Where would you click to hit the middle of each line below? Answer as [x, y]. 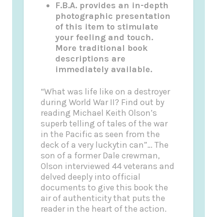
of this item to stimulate [107, 27]
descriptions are [91, 59]
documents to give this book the [105, 187]
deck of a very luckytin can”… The [105, 145]
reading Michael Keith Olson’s [99, 113]
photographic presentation [113, 16]
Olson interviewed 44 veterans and [108, 166]
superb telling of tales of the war [104, 123]
